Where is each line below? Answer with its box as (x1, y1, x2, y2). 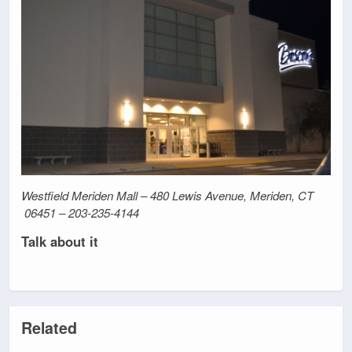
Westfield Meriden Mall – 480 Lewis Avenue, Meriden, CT (21, 187, 313, 204)
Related (21, 317, 77, 339)
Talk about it (21, 232, 98, 251)
